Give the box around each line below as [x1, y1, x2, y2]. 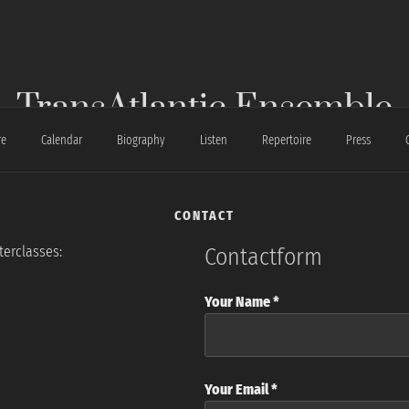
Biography [116, 131, 165, 148]
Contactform [204, 242, 322, 271]
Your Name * [204, 293, 279, 311]
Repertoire [261, 131, 311, 148]
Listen [199, 131, 227, 148]
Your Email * [204, 381, 278, 399]
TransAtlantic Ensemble [16, 86, 393, 131]
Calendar [40, 131, 82, 148]
